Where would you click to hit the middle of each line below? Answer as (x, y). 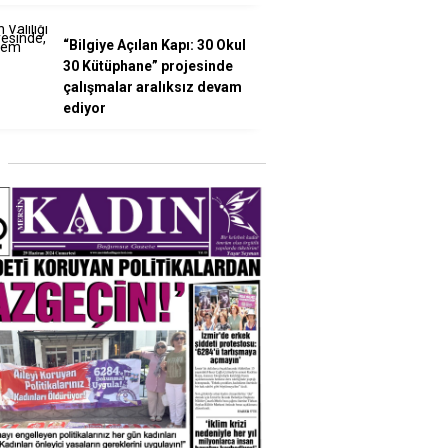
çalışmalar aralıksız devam (152, 87)
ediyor (84, 108)
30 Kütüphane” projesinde (148, 66)
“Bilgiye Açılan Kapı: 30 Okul (154, 45)
